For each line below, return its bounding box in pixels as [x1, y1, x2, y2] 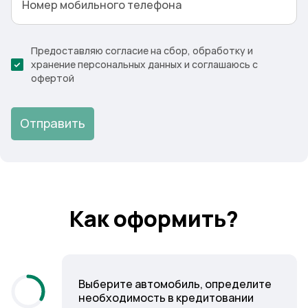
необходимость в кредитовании [78, 291, 254, 305]
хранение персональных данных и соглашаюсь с [31, 58, 258, 71]
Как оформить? [69, 204, 239, 234]
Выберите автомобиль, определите [78, 277, 272, 291]
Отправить [20, 115, 85, 131]
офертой [31, 72, 74, 85]
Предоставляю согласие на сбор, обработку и [31, 45, 253, 57]
